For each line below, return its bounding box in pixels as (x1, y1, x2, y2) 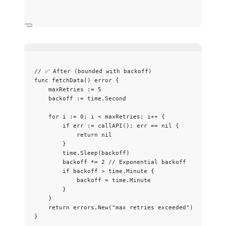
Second (105, 94, 126, 102)
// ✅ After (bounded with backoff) (34, 67, 152, 75)
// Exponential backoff (108, 158, 186, 165)
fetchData (52, 76, 84, 84)
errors (73, 203, 94, 211)
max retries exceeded (116, 203, 186, 211)
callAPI (98, 122, 123, 129)
